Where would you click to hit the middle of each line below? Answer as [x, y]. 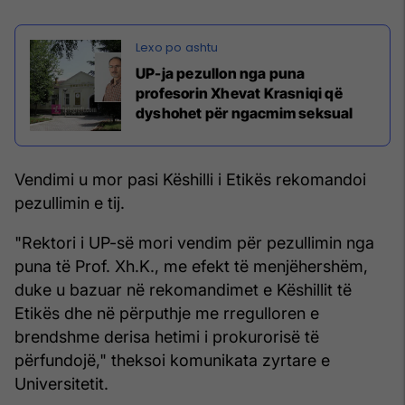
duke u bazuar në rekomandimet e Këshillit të [183, 289]
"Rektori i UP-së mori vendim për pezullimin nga [194, 242]
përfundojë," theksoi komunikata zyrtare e [172, 360]
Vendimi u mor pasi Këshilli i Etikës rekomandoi [190, 179]
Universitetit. [61, 383]
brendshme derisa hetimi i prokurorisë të [167, 336]
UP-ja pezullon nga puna [221, 73]
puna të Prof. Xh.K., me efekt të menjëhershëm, [191, 266]
